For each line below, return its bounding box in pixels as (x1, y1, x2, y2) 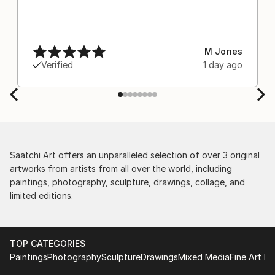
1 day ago (203, 60, 242, 71)
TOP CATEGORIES (10, 238, 85, 249)
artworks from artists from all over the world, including (10, 163, 232, 174)
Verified (41, 60, 73, 71)
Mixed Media (178, 252, 230, 263)
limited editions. (10, 190, 73, 201)
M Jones (204, 46, 242, 57)
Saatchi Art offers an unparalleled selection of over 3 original (10, 150, 260, 161)
